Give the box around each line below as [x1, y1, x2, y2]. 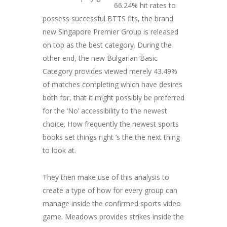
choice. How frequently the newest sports [43, 119, 179, 129]
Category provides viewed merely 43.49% [43, 66, 177, 77]
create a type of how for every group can [43, 185, 177, 195]
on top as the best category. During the [43, 40, 172, 50]
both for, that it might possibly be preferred [43, 93, 184, 103]
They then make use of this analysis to [43, 172, 169, 182]
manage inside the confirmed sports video [43, 198, 181, 208]
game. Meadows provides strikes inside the [43, 211, 184, 221]
